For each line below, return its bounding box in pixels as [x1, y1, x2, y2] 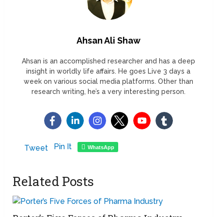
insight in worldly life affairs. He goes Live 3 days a [26, 67, 191, 76]
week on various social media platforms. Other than [23, 77, 193, 86]
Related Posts [13, 173, 94, 190]
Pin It [54, 142, 72, 152]
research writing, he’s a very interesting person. [31, 88, 186, 96]
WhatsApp [88, 144, 115, 151]
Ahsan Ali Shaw [76, 35, 140, 46]
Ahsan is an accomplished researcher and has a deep [21, 57, 195, 65]
